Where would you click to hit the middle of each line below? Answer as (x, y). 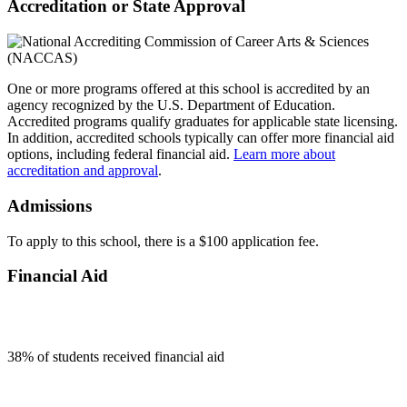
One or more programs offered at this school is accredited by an (189, 89)
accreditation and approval (83, 171)
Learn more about (284, 154)
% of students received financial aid (123, 357)
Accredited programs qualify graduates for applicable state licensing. (203, 122)
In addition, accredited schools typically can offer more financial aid (201, 138)
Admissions (50, 205)
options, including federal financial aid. (120, 154)
